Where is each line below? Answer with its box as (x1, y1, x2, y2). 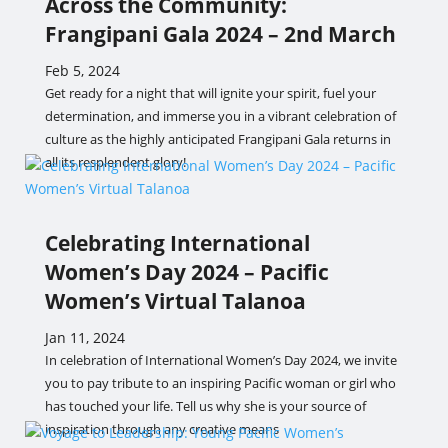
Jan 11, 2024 (44, 328, 125, 347)
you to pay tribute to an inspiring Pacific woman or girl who (44, 374, 396, 392)
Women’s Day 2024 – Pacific (44, 258, 329, 286)
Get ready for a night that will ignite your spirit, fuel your (44, 84, 376, 102)
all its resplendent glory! (44, 153, 186, 171)
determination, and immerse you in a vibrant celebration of (44, 107, 396, 125)
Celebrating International (44, 229, 310, 257)
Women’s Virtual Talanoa (44, 287, 306, 315)
